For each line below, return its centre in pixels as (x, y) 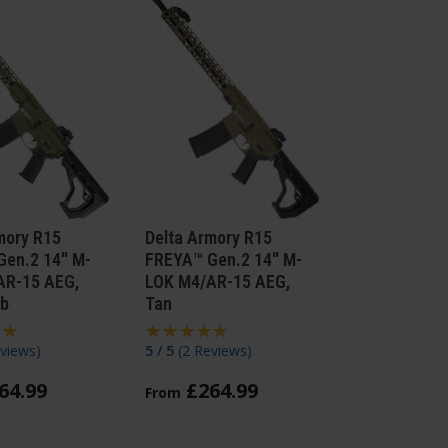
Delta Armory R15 (208, 238)
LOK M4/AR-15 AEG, (217, 282)
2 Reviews (214, 351)
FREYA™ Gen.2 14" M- (223, 260)
